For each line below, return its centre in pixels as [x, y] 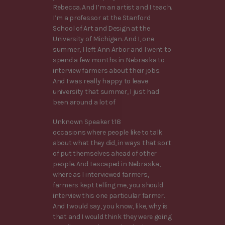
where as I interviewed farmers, [101, 174]
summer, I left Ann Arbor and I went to [112, 49]
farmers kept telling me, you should [108, 185]
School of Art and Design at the [101, 28]
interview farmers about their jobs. [107, 70]
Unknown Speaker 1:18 [87, 122]
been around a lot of [84, 102]
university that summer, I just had [106, 91]
